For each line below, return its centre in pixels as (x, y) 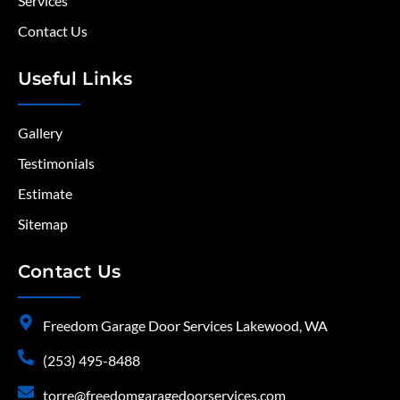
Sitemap (43, 224)
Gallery (40, 133)
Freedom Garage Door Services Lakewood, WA (185, 326)
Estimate (45, 194)
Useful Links (75, 79)
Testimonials (56, 163)
